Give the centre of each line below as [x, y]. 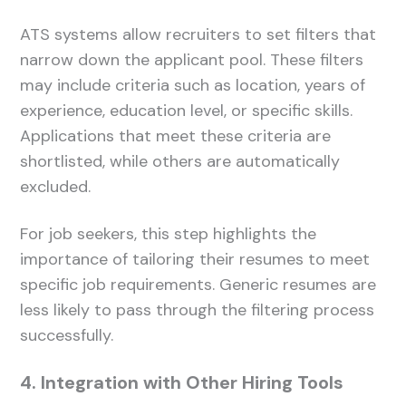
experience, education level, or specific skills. [187, 110]
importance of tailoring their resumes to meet [195, 259]
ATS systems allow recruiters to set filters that [198, 34]
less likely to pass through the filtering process [198, 309]
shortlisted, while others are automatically [180, 161]
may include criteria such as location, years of [193, 85]
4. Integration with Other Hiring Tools [182, 382]
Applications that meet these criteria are [176, 135]
